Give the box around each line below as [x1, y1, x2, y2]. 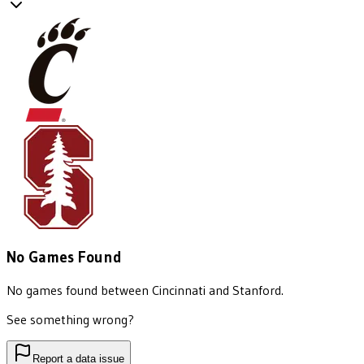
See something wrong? [6, 310, 134, 327]
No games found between [6, 281, 152, 298]
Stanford [232, 281, 281, 298]
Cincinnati [152, 281, 206, 298]
